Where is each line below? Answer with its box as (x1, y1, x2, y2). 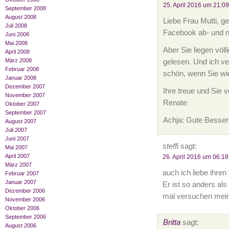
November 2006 (5, 196, 45, 203)
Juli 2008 (5, 22, 27, 29)
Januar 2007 (5, 179, 36, 186)
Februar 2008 (5, 66, 39, 73)
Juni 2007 (5, 135, 29, 142)
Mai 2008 (5, 40, 28, 47)
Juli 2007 (5, 127, 27, 133)
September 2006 (5, 214, 46, 220)
